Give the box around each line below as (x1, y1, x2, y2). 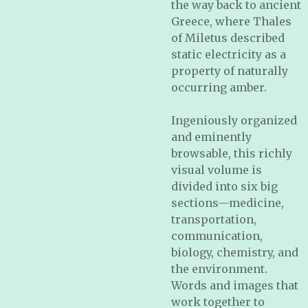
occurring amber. (171, 80, 267, 94)
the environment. (171, 262, 267, 276)
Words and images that (171, 278, 298, 292)
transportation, (171, 212, 256, 226)
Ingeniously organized (171, 113, 297, 127)
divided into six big (171, 179, 278, 193)
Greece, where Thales (171, 14, 291, 28)
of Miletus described (171, 31, 285, 45)
